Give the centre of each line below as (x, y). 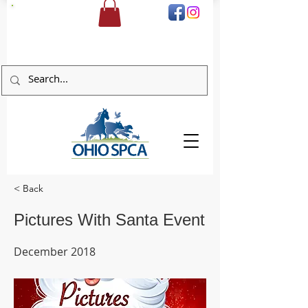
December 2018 (55, 251)
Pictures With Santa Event (109, 219)
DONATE (36, 12)
